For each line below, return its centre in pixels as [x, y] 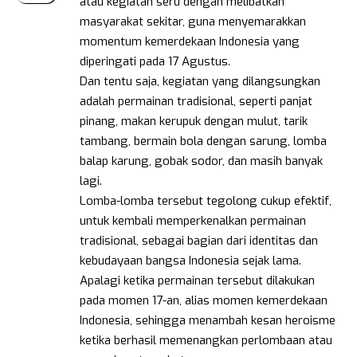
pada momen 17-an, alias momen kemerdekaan [204, 301]
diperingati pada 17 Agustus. [155, 62]
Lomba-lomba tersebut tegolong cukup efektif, [206, 201]
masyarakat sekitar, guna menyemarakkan [193, 22]
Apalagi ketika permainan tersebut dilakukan [197, 281]
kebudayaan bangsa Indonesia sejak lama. [190, 261]
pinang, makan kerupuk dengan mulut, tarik [194, 122]
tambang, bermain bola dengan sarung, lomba [203, 141]
